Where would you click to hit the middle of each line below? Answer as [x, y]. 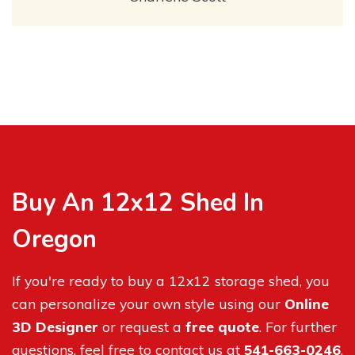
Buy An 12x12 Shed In [138, 202]
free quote [222, 326]
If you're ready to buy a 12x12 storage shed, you [171, 280]
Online [307, 303]
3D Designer [55, 326]
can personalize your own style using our [148, 303]
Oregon [54, 239]
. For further [298, 326]
